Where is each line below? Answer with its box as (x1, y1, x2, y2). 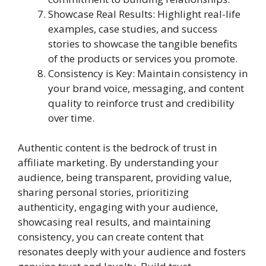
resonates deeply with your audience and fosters (18, 245, 246, 258)
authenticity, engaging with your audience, (18, 200, 218, 214)
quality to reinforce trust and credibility (48, 96, 235, 110)
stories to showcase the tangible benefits (48, 36, 237, 50)
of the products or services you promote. (48, 51, 237, 65)
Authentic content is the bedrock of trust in (18, 141, 217, 154)
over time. (48, 110, 94, 125)
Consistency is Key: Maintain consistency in (48, 66, 248, 80)
